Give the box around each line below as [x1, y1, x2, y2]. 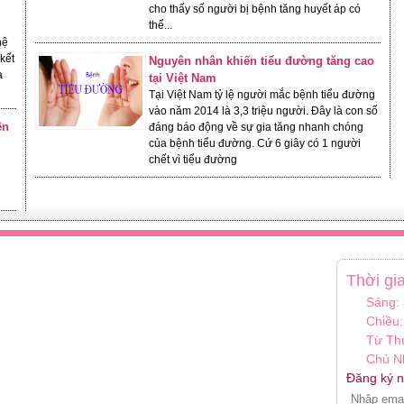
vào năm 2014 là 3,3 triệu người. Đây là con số [149, 105, 379, 117]
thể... [149, 19, 173, 32]
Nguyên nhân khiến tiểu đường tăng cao [149, 54, 375, 68]
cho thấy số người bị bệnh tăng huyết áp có [149, 3, 362, 15]
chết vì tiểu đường [149, 153, 238, 166]
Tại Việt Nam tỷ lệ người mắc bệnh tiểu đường [149, 88, 376, 101]
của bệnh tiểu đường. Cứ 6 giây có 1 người [149, 137, 362, 150]
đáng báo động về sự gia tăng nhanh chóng [149, 121, 364, 133]
